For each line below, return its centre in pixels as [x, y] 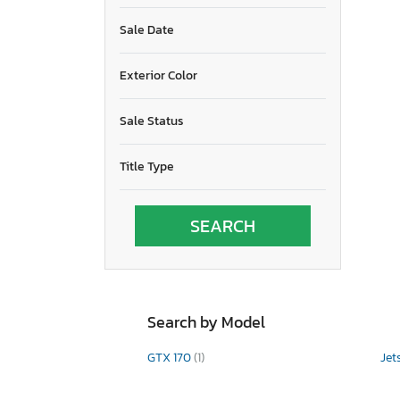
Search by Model [206, 321]
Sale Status [152, 121]
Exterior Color [158, 75]
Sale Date [147, 29]
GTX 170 [171, 357]
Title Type [147, 166]
